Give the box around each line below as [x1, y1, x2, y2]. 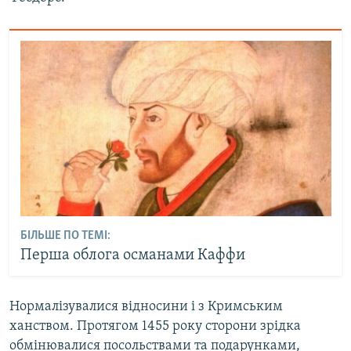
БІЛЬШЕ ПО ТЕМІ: [20, 229, 110, 242]
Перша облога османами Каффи [20, 247, 245, 263]
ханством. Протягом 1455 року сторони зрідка [9, 319, 301, 334]
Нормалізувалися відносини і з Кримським [9, 299, 283, 314]
